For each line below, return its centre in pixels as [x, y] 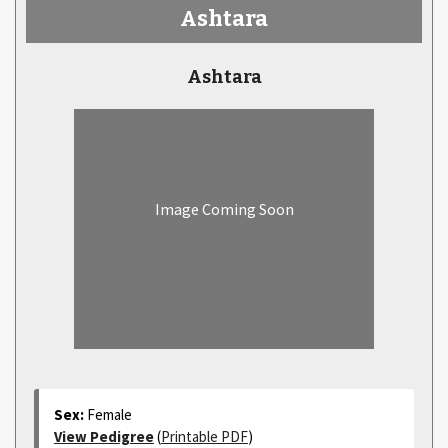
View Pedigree [103, 436]
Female [109, 414]
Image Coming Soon [224, 209]
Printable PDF [204, 436]
